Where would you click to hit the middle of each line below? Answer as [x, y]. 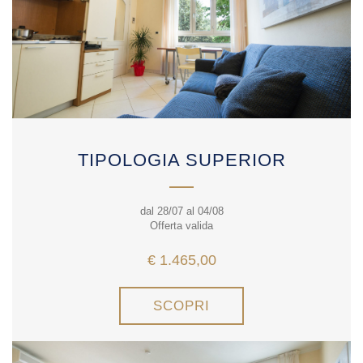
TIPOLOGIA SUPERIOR [181, 160]
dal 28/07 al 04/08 [181, 211]
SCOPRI [181, 306]
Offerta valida [181, 226]
